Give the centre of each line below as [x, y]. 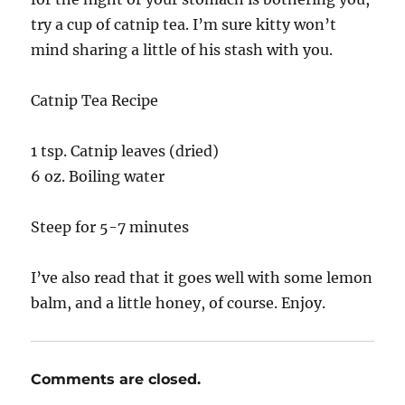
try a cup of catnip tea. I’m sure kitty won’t [184, 25]
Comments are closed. [116, 380]
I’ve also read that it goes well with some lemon [202, 278]
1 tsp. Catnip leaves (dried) [125, 151]
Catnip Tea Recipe [95, 101]
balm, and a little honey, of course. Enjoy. [179, 303]
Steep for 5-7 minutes [110, 227]
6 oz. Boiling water [98, 177]
